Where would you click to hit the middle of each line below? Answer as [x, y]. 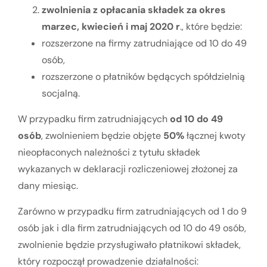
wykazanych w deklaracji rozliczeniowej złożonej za [128, 169]
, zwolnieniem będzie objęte [102, 136]
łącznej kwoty [215, 136]
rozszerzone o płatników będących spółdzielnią [143, 77]
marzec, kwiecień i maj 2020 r [111, 27]
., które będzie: [211, 27]
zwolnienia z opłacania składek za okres [134, 10]
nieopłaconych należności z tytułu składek [109, 153]
